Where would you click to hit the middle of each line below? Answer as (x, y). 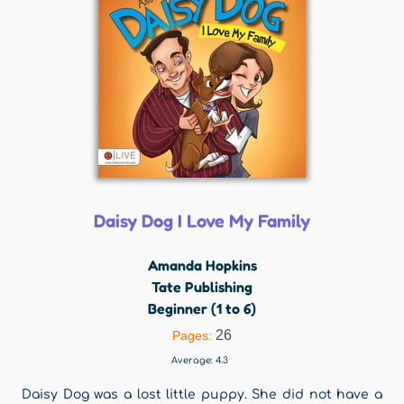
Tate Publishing (202, 287)
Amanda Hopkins (202, 265)
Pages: (194, 335)
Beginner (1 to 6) (202, 308)
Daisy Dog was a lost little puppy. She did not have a (202, 395)
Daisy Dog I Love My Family (202, 221)
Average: (193, 360)
